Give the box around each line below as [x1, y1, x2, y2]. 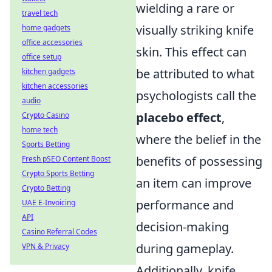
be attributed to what [136, 66, 254, 82]
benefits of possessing [136, 153, 262, 169]
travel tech [22, 8, 58, 18]
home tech [22, 124, 58, 135]
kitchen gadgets [22, 66, 75, 76]
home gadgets [22, 22, 70, 33]
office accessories [22, 37, 83, 47]
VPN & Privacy [22, 241, 69, 251]
